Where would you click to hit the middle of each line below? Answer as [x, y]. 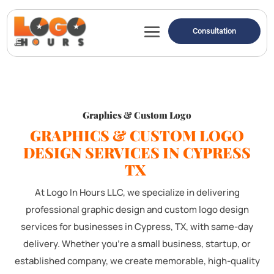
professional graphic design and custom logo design [137, 209]
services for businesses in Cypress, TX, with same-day [137, 226]
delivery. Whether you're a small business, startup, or [137, 243]
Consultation [214, 31]
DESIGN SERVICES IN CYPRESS [137, 152]
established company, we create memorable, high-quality [137, 261]
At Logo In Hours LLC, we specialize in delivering [137, 192]
